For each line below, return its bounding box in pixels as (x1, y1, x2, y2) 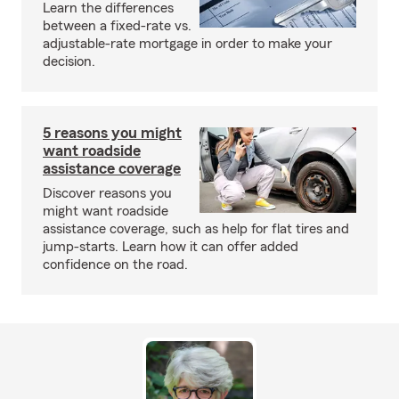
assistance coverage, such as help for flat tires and (43, 222, 349, 236)
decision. (43, 54, 95, 69)
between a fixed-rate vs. (43, 19, 191, 33)
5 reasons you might (43, 125, 182, 141)
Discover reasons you (43, 186, 172, 200)
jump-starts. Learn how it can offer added (43, 240, 298, 254)
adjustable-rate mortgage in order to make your (43, 37, 332, 51)
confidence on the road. (43, 257, 188, 272)
